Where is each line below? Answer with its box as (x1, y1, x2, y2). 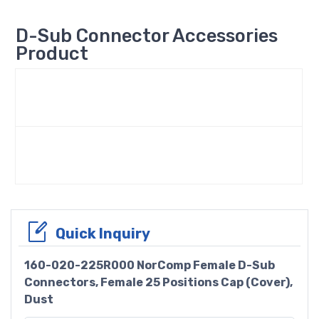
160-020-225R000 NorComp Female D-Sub (24, 258, 275, 272)
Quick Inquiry (56, 224, 150, 242)
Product (16, 42, 88, 64)
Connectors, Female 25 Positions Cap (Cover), (24, 275, 293, 289)
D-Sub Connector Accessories (16, 24, 278, 46)
